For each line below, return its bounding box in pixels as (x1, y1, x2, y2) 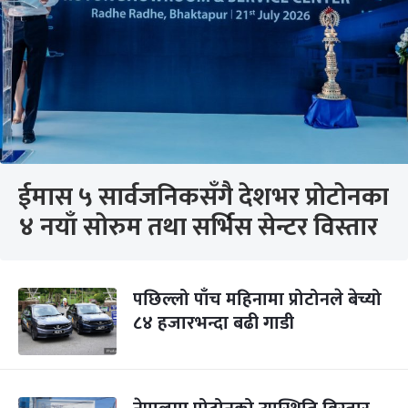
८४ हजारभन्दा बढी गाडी (133, 308, 294, 339)
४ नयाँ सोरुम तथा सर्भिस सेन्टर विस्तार (18, 206, 378, 249)
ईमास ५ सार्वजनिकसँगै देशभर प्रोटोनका (18, 176, 389, 219)
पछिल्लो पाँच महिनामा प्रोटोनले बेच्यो (133, 284, 382, 315)
